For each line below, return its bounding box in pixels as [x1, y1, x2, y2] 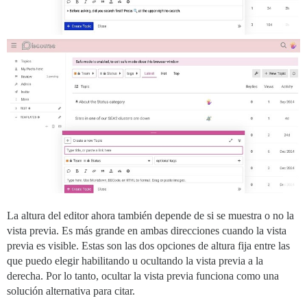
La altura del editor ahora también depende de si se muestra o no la [7, 209, 294, 221]
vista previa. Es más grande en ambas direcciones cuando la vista [7, 224, 286, 236]
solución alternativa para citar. [7, 284, 135, 297]
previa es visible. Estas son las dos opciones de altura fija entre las [7, 239, 290, 251]
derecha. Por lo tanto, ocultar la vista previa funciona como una [7, 269, 279, 282]
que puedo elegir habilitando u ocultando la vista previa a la [7, 254, 263, 267]
